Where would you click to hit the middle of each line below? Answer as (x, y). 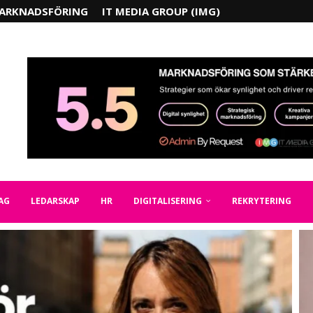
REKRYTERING (262, 201)
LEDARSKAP (55, 201)
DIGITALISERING (168, 201)
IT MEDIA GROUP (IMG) (161, 11)
